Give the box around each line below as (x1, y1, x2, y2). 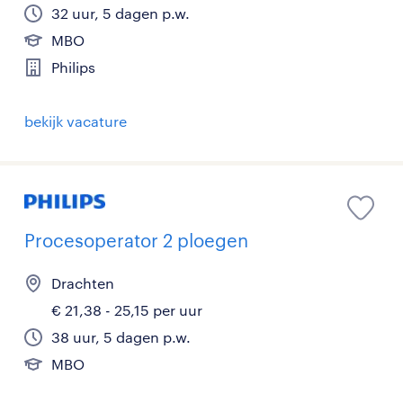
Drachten (51, 273, 114, 291)
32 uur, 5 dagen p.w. (51, 4, 190, 22)
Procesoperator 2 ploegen (24, 228, 248, 251)
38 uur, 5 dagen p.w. (51, 327, 191, 345)
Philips (51, 58, 95, 76)
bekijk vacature (24, 112, 127, 130)
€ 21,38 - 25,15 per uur (51, 300, 202, 318)
